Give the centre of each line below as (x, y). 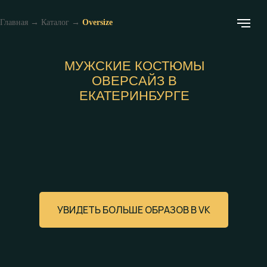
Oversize (97, 22)
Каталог (55, 22)
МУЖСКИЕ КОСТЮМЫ (134, 66)
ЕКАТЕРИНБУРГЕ (134, 96)
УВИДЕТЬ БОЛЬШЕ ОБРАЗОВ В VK (133, 209)
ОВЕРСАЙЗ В (134, 81)
